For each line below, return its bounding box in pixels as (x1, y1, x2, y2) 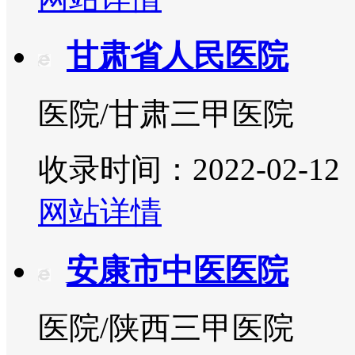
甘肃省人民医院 (67, 38, 288, 74)
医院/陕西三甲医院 (38, 311, 294, 345)
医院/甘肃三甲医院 (38, 96, 294, 131)
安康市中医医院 (67, 252, 288, 288)
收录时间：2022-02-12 (38, 151, 340, 186)
